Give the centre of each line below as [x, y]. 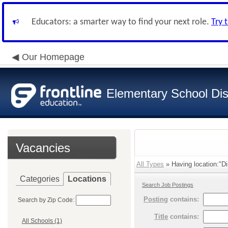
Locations [87, 179]
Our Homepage [53, 57]
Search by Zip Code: [46, 200]
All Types [150, 164]
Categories [40, 179]
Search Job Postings [168, 185]
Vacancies [43, 148]
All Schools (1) [42, 221]
